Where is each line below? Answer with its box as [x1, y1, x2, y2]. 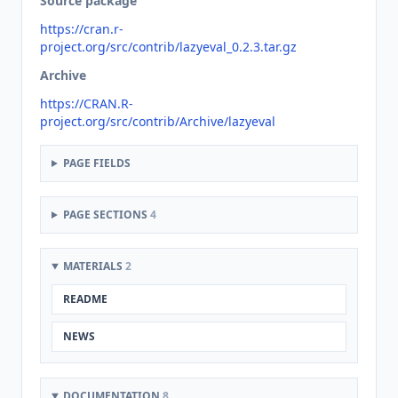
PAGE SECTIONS [62, 207, 150, 222]
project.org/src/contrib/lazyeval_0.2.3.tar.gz [40, 38, 297, 55]
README [63, 291, 107, 306]
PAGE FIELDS [62, 155, 131, 171]
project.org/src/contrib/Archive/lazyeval [40, 113, 275, 130]
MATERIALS [62, 259, 125, 274]
